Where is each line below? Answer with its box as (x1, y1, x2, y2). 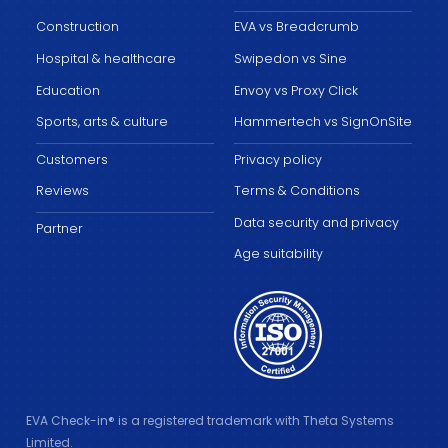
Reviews (36, 182, 89, 200)
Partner (36, 219, 83, 237)
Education (36, 81, 100, 99)
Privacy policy (234, 150, 322, 168)
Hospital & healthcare (36, 50, 176, 68)
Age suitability (234, 245, 323, 263)
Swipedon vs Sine (234, 50, 347, 68)
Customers (36, 150, 108, 168)
